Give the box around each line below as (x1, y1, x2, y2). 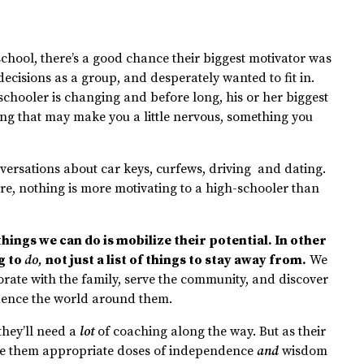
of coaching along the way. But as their (97, 323, 327, 340)
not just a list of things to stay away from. (45, 252, 307, 269)
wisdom (282, 343, 328, 360)
